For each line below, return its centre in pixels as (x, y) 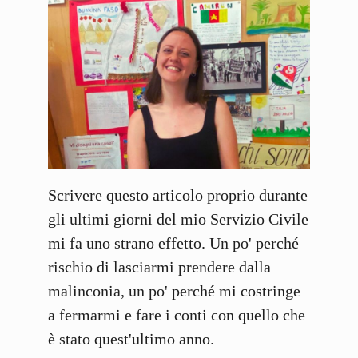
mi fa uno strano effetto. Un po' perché (173, 243)
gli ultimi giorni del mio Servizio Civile (178, 219)
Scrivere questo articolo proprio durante (178, 195)
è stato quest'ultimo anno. (131, 339)
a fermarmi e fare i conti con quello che (177, 315)
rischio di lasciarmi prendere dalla (159, 267)
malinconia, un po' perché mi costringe (174, 291)
